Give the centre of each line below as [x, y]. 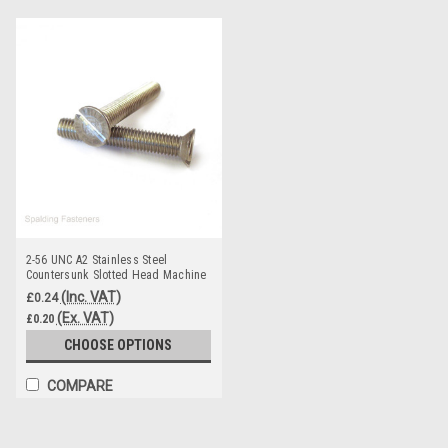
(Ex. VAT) [85, 317]
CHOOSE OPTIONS [118, 345]
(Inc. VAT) [90, 296]
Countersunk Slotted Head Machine [116, 274]
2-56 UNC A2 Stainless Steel [96, 259]
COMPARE [79, 385]
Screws [44, 289]
